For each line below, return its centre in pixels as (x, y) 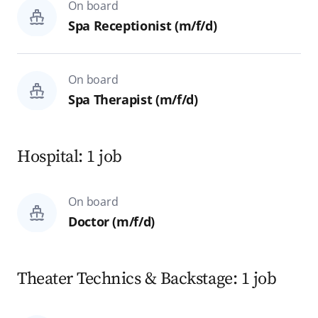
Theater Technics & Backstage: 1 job (147, 279)
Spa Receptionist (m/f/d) (142, 26)
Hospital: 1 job (69, 157)
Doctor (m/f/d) (111, 221)
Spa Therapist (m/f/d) (133, 100)
